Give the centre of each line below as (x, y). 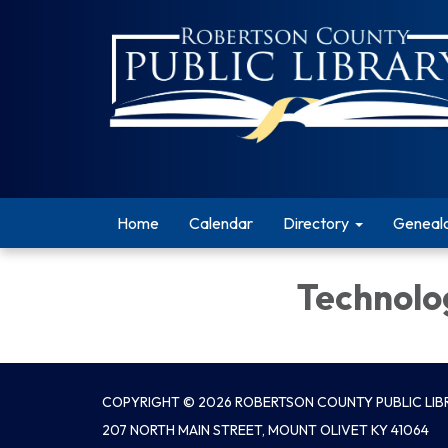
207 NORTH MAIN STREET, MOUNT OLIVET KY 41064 (265, 429)
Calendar (221, 223)
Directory (316, 223)
